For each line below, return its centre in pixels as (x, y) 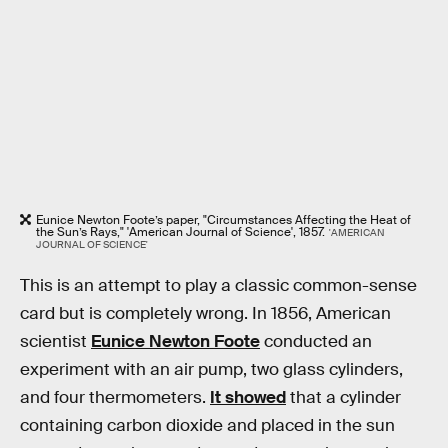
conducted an (316, 342)
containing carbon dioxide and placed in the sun (207, 426)
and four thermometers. (115, 398)
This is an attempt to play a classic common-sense (218, 286)
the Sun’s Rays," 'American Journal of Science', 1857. (180, 232)
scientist (55, 342)
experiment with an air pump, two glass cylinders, (211, 370)
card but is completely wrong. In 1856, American (205, 314)
